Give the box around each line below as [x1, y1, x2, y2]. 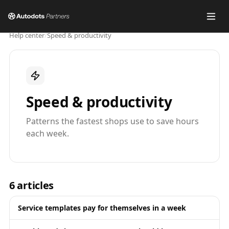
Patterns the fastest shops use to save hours [26, 116, 199, 127]
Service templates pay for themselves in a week [18, 203, 186, 213]
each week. [26, 128, 69, 139]
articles [17, 178, 54, 192]
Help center [9, 31, 44, 40]
